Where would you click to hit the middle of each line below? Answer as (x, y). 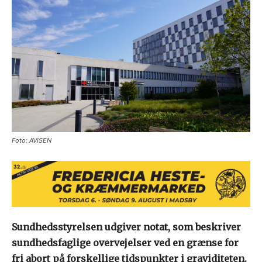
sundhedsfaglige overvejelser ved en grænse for (125, 243)
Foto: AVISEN (32, 141)
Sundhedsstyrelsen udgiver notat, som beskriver (126, 227)
